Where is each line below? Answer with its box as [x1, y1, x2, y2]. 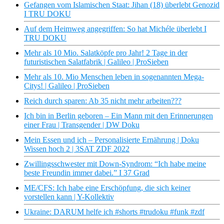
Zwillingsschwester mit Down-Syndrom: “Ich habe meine [24, 159, 206, 168]
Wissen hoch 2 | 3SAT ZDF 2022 [24, 144, 129, 153]
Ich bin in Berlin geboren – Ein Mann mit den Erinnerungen [24, 111, 213, 120]
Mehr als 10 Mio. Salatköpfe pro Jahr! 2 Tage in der [24, 48, 187, 57]
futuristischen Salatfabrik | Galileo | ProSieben [24, 57, 168, 66]
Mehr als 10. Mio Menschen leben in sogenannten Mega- [24, 72, 204, 81]
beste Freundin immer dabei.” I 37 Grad [24, 168, 149, 177]
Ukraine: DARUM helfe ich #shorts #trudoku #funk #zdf [24, 207, 204, 216]
